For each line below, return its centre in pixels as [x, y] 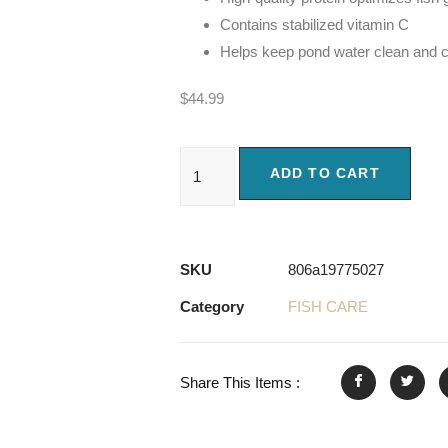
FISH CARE [328, 306]
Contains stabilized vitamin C [315, 25]
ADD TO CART [324, 172]
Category [212, 306]
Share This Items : [240, 382]
